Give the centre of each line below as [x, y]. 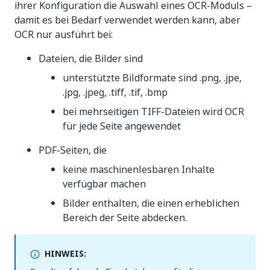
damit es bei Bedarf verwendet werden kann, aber [127, 20]
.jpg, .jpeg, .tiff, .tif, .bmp [115, 93]
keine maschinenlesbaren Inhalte [139, 170]
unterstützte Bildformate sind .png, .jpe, [152, 78]
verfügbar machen [104, 184]
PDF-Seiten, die [73, 150]
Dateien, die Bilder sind [91, 59]
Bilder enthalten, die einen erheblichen [151, 203]
